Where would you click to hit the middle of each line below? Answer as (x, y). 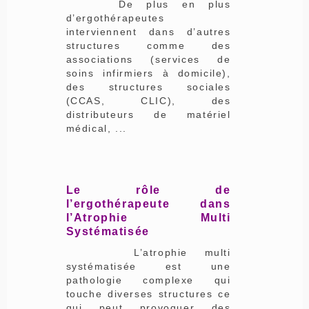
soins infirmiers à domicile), (148, 73)
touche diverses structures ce (148, 293)
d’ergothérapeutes (115, 18)
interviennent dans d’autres (148, 31)
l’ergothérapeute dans (148, 203)
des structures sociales (148, 87)
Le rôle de (148, 190)
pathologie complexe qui (148, 280)
